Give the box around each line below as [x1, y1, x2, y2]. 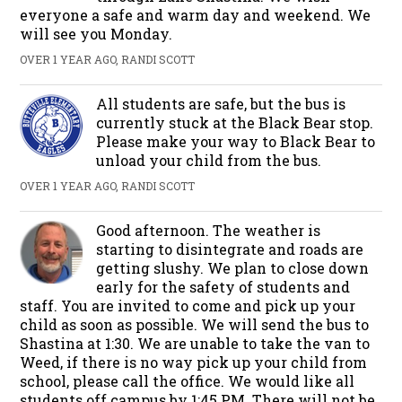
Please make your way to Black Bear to [96, 131, 376, 151]
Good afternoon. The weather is [96, 220, 321, 240]
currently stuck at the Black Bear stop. [96, 112, 374, 132]
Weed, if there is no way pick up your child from [20, 352, 368, 371]
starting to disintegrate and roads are [96, 239, 364, 258]
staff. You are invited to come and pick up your [20, 295, 356, 315]
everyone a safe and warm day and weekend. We [20, 4, 371, 24]
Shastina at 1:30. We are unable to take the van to [20, 333, 371, 353]
